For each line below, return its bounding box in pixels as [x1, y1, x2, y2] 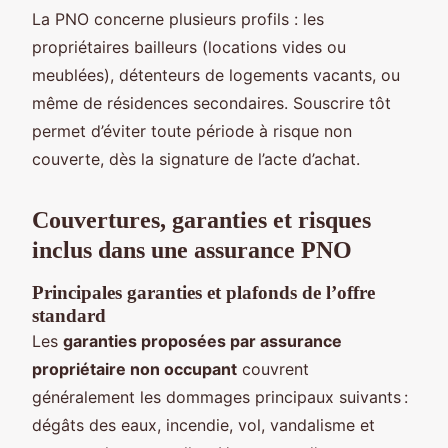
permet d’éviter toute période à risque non [32, 120, 352, 141]
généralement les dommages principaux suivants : [32, 386, 408, 407]
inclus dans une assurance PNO [32, 236, 352, 263]
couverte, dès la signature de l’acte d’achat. [32, 148, 360, 169]
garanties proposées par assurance [63, 330, 342, 351]
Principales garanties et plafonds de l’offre [32, 281, 375, 303]
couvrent [237, 358, 309, 379]
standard [32, 304, 106, 326]
